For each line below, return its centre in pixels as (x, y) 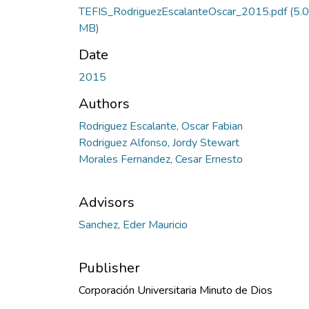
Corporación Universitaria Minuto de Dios (176, 290)
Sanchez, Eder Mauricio (133, 225)
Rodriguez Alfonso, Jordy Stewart (159, 142)
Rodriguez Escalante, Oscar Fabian (161, 126)
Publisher (109, 268)
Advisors (107, 202)
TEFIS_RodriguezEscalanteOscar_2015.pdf (184, 11)
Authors (104, 103)
